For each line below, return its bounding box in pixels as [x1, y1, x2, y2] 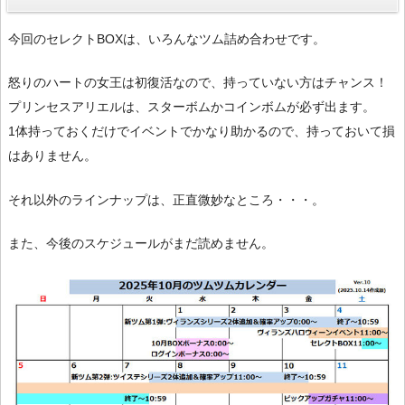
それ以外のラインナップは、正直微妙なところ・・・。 [8, 192, 325, 207]
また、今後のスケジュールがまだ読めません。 [8, 235, 274, 250]
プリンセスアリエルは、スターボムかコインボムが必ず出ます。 [8, 99, 375, 115]
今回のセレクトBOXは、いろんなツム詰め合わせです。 [8, 32, 325, 47]
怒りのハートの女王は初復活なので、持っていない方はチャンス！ [8, 75, 388, 90]
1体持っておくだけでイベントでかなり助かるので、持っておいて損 [8, 124, 395, 139]
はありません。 [8, 148, 97, 164]
